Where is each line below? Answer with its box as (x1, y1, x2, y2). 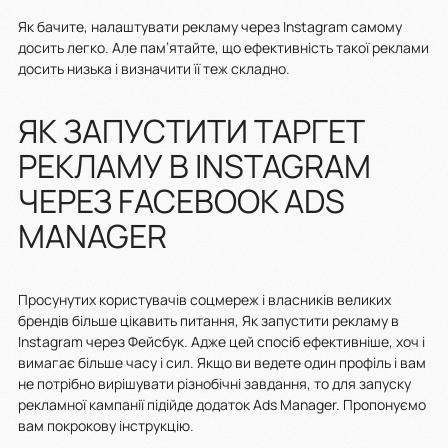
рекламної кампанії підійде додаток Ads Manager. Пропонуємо (18, 394, 426, 414)
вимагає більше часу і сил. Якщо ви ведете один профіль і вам (18, 352, 426, 372)
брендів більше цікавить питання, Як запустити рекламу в (18, 310, 399, 330)
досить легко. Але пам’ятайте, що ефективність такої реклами (18, 37, 429, 57)
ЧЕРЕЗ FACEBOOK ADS (18, 178, 345, 223)
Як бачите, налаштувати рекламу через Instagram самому (18, 16, 402, 36)
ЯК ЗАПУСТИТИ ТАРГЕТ (18, 108, 365, 153)
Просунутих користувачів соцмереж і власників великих (18, 289, 391, 309)
